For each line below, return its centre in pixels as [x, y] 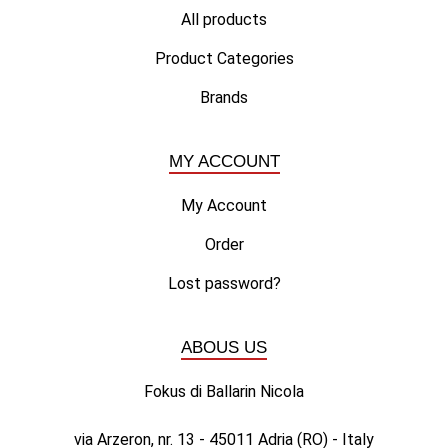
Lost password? [224, 283]
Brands [224, 97]
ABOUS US [224, 347]
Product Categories [224, 58]
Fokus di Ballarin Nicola [224, 391]
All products [224, 19]
